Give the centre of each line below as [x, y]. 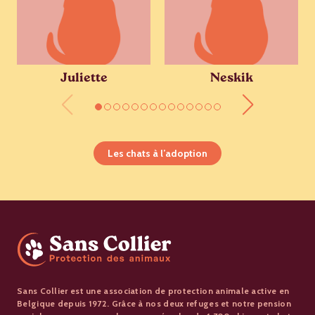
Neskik [231, 79]
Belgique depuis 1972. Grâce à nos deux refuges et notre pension [154, 304]
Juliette [84, 79]
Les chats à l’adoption [157, 154]
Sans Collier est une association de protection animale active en [153, 291]
